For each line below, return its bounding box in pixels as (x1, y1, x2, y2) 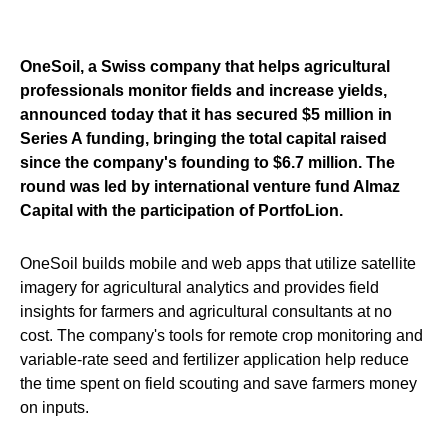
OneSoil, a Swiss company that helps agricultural (20, 58, 390, 75)
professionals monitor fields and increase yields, (20, 82, 387, 99)
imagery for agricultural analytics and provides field (20, 279, 379, 296)
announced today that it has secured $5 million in (20, 106, 392, 123)
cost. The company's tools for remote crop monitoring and (20, 327, 423, 344)
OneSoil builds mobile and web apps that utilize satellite (20, 255, 416, 272)
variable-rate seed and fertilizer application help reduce (20, 351, 409, 368)
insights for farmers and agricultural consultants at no (20, 303, 392, 320)
